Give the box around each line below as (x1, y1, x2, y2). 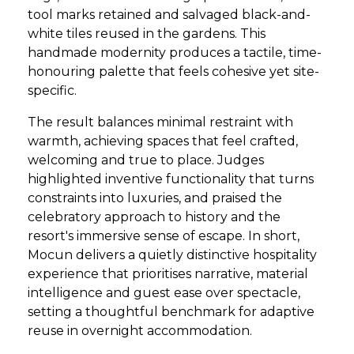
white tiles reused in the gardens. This (28, 26, 265, 41)
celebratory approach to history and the (28, 209, 281, 224)
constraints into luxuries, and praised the (28, 190, 282, 205)
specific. (28, 83, 77, 98)
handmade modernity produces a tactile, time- (28, 45, 322, 60)
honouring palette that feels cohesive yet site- (28, 64, 319, 79)
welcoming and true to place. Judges (28, 153, 264, 168)
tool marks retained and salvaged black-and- (28, 7, 311, 22)
